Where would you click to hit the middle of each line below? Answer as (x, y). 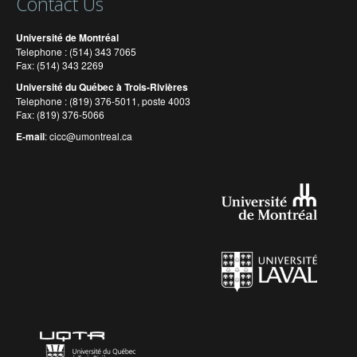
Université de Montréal (67, 38)
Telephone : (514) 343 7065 (76, 52)
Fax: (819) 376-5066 (61, 115)
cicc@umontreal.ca (91, 136)
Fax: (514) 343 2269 (66, 65)
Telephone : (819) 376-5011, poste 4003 (103, 101)
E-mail (30, 137)
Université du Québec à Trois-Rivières (102, 87)
